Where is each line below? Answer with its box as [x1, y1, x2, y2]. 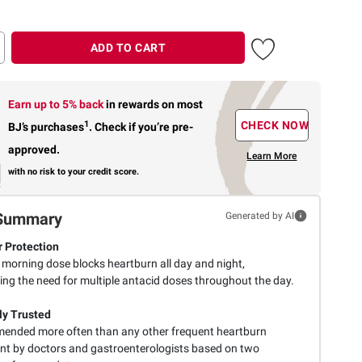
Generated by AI [225, 209, 294, 221]
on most [162, 97, 204, 111]
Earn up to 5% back [8, 97, 107, 111]
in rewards [106, 97, 162, 111]
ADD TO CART [90, 40, 166, 54]
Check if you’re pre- [92, 120, 194, 133]
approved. [8, 142, 61, 156]
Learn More [246, 150, 297, 162]
